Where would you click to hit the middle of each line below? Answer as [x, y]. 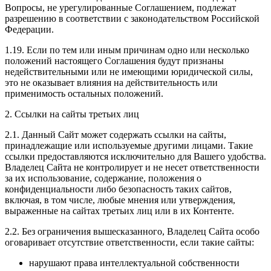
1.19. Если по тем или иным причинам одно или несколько [127, 50]
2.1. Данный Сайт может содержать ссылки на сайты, [116, 135]
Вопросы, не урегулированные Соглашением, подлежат [120, 8]
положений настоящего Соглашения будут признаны [114, 61]
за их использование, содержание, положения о [103, 178]
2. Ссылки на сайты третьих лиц [72, 114]
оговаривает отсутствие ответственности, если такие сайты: [129, 243]
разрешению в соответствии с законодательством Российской [132, 19]
